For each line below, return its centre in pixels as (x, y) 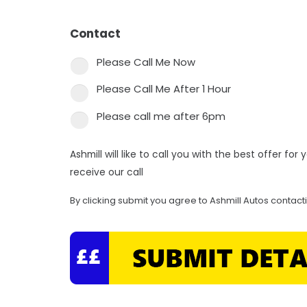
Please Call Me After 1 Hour (164, 89)
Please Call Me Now (146, 62)
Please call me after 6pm (161, 116)
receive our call (107, 172)
